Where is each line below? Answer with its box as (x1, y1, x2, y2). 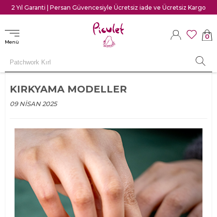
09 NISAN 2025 (10, 99, 57, 108)
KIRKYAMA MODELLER (10, 83, 127, 95)
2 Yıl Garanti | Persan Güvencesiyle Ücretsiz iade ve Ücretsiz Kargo (11, 3, 206, 11)
